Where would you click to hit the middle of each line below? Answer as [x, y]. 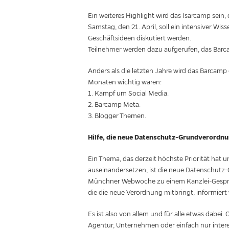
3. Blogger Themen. [117, 116]
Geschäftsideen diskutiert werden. [140, 38]
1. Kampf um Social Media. [128, 94]
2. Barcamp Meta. [114, 105]
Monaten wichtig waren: [125, 82]
